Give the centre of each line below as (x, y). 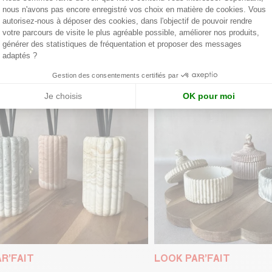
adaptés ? (20, 55)
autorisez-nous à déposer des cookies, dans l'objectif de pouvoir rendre (127, 21)
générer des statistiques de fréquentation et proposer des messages (122, 44)
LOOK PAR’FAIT (192, 258)
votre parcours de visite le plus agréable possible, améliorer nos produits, (131, 32)
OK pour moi (209, 96)
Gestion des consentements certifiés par (115, 75)
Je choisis (63, 96)
